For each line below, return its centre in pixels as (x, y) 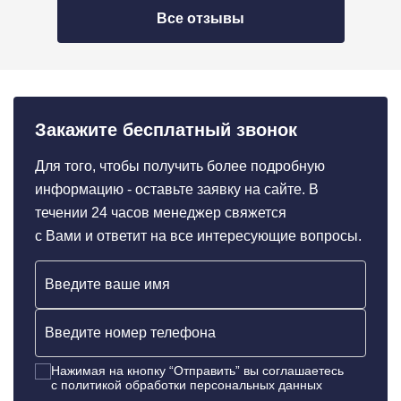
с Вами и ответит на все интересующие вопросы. (198, 236)
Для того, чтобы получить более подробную (180, 166)
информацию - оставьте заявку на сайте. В (177, 189)
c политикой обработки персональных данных (187, 385)
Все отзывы (200, 18)
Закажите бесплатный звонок (166, 130)
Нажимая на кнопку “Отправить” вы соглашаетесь (197, 371)
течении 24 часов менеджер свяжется (161, 213)
